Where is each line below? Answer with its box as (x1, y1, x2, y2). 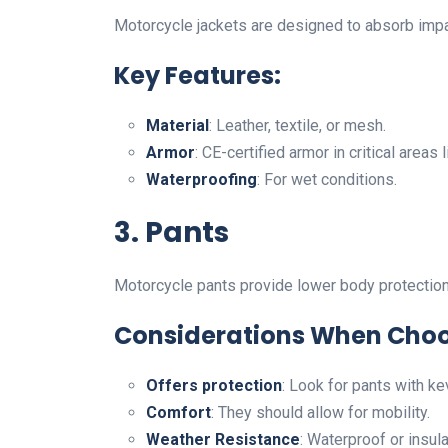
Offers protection (146, 375, 282, 395)
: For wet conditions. (257, 169, 397, 189)
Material (146, 115, 209, 135)
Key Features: (114, 58, 281, 92)
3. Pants (114, 212, 229, 252)
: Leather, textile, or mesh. (209, 115, 386, 135)
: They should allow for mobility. (211, 402, 430, 422)
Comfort (146, 402, 211, 422)
